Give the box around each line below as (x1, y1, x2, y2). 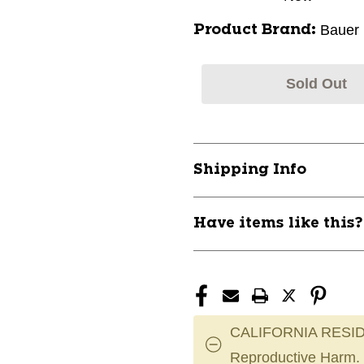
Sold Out (285, 76, 347, 92)
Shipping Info (193, 162, 306, 177)
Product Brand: (193, 23, 316, 37)
